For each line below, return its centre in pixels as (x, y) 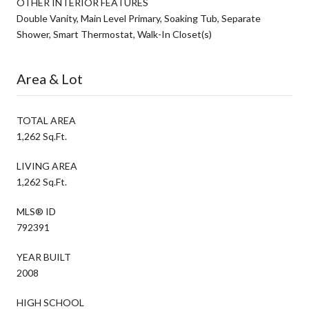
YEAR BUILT (44, 257)
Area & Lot (50, 78)
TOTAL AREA (46, 120)
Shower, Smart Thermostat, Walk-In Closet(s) (114, 34)
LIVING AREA (47, 166)
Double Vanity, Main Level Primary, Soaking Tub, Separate (139, 18)
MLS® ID (36, 211)
